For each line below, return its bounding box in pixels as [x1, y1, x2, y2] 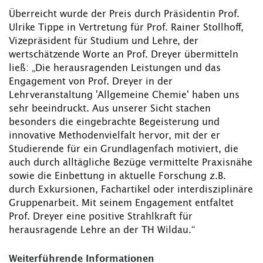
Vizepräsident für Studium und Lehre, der [9, 36, 198, 46]
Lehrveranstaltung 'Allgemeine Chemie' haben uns [9, 90, 240, 100]
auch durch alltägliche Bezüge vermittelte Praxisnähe [9, 158, 252, 168]
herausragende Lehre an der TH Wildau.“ [9, 225, 195, 235]
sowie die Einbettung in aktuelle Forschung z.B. [9, 171, 226, 181]
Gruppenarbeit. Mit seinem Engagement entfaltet [9, 198, 234, 208]
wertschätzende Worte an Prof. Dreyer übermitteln [9, 50, 238, 60]
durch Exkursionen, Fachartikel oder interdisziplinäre [9, 185, 253, 195]
